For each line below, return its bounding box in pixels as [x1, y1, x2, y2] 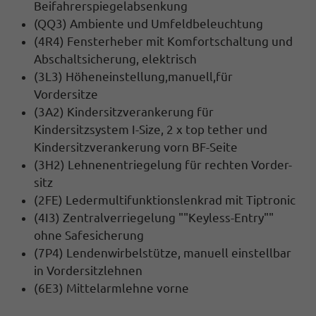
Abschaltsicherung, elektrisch [34, 51, 197, 66]
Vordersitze [34, 87, 98, 101]
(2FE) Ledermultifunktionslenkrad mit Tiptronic [34, 193, 296, 207]
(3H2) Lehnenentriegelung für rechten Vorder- [34, 157, 292, 171]
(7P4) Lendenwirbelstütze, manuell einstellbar [34, 245, 291, 260]
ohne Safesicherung [34, 228, 144, 242]
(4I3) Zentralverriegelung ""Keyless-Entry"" [34, 210, 274, 224]
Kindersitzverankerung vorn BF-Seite [34, 140, 238, 154]
